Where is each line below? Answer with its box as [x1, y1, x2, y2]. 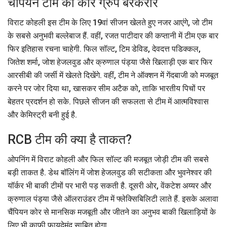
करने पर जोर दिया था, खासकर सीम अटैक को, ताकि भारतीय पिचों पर [8, 84, 205, 94]
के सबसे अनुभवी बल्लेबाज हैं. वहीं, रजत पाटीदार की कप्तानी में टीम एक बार [8, 31, 218, 41]
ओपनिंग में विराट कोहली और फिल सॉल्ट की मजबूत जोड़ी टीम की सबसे [8, 155, 209, 165]
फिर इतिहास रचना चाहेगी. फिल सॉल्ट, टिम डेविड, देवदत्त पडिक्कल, [8, 44, 201, 54]
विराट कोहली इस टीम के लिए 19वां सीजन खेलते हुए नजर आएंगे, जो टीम [8, 18, 212, 28]
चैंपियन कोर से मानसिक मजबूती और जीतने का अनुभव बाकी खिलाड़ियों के [8, 207, 216, 217]
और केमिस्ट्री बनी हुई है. [8, 110, 77, 120]
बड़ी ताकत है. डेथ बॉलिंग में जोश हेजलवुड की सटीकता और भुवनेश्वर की [8, 168, 212, 178]
